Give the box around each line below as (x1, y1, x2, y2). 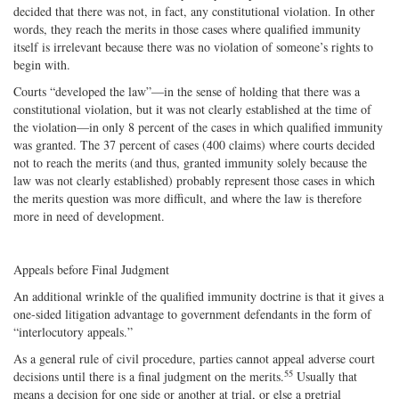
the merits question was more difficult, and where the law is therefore (13, 189, 362, 207)
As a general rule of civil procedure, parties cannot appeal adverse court (13, 349, 375, 367)
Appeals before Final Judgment (13, 260, 169, 278)
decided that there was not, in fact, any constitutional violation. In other (13, 2, 375, 20)
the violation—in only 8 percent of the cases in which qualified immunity (13, 118, 383, 135)
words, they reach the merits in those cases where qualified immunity (13, 20, 361, 37)
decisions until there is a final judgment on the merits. (13, 367, 284, 385)
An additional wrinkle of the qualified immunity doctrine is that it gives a (13, 287, 384, 305)
